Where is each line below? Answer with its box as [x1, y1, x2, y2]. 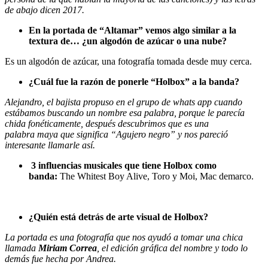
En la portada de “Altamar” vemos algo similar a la [29, 25, 236, 35]
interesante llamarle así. [5, 139, 95, 150]
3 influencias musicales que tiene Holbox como [29, 160, 217, 170]
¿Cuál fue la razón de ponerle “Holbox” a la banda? [29, 76, 239, 87]
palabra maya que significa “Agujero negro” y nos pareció [5, 129, 228, 139]
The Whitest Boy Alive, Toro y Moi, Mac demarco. [60, 170, 254, 181]
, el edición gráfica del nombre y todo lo [97, 242, 248, 253]
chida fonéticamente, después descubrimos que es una [5, 118, 209, 129]
